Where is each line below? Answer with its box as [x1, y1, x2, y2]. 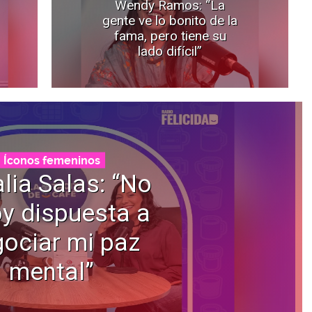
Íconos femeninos [3, 153, 100, 167]
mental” [9, 257, 94, 286]
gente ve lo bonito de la [102, 12, 237, 29]
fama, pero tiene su [114, 27, 226, 44]
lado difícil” [138, 42, 202, 59]
